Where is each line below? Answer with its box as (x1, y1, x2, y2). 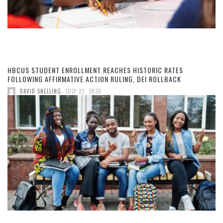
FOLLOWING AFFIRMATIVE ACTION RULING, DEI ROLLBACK (7, 74, 183, 85)
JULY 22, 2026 (65, 87, 102, 96)
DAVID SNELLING (20, 87, 61, 96)
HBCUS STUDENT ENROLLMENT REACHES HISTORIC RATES (7, 65, 183, 76)
